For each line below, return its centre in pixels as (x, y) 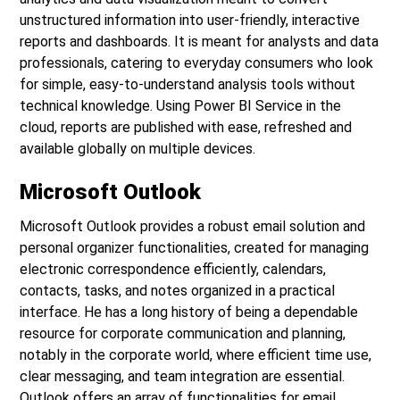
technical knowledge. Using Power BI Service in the (181, 106)
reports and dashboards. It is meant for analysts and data (200, 42)
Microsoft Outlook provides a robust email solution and (193, 226)
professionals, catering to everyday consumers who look (197, 63)
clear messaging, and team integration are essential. (183, 376)
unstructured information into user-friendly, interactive (190, 20)
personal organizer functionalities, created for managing (195, 248)
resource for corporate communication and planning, (183, 333)
